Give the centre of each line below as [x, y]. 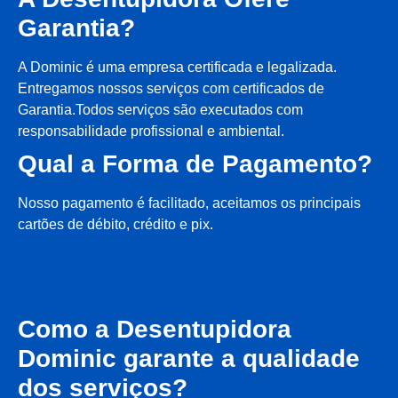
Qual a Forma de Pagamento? [195, 163]
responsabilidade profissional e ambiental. [151, 131]
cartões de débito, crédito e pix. [115, 224]
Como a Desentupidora [155, 329]
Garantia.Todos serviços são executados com [160, 109]
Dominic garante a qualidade [189, 358]
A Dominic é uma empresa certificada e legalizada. [177, 67]
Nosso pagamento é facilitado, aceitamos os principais [189, 203]
